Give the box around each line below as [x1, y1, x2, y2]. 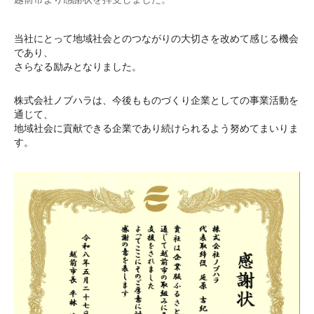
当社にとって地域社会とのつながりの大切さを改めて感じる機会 [14, 32, 299, 44]
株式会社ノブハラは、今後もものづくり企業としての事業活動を [14, 94, 299, 106]
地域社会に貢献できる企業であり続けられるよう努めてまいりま [14, 122, 299, 134]
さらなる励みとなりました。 [14, 60, 142, 72]
